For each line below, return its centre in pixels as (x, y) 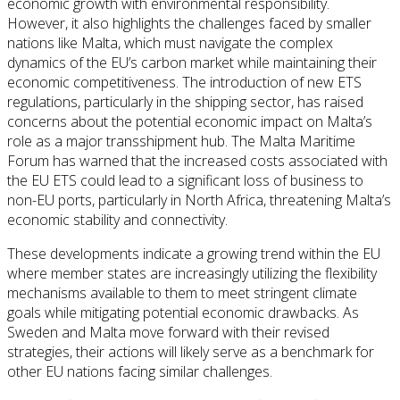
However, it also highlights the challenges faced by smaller (189, 24)
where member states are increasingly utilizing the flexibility (192, 274)
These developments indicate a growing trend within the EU (194, 254)
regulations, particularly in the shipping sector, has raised (185, 102)
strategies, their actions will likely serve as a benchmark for (191, 352)
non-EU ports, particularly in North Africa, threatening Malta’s (199, 200)
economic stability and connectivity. (117, 220)
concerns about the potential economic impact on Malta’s (190, 122)
